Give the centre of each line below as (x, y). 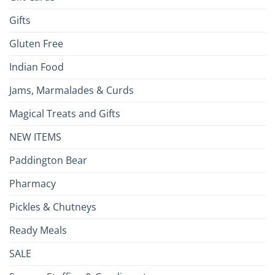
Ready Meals (38, 230)
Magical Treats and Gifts (65, 113)
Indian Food (37, 67)
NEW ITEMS (35, 137)
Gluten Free (36, 43)
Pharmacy (33, 183)
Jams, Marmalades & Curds (72, 90)
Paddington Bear (48, 160)
